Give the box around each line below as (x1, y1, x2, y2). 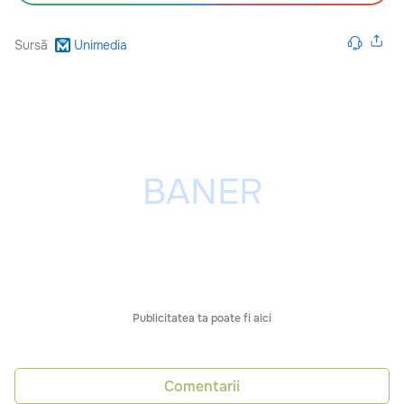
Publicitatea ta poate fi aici (133, 311, 271, 326)
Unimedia (73, 37, 127, 54)
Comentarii (164, 376, 240, 396)
